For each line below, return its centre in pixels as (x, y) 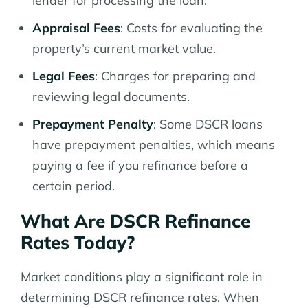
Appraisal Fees (76, 27)
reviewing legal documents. (111, 96)
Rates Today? (78, 242)
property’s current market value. (124, 48)
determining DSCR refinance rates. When (140, 297)
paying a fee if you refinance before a (140, 165)
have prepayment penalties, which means (154, 144)
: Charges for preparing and (175, 76)
